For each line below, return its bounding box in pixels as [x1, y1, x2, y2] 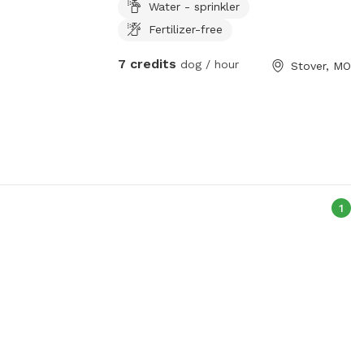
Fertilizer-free [148, 22, 223, 36]
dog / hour [175, 57, 239, 71]
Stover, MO [290, 58, 351, 72]
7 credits [117, 55, 176, 71]
